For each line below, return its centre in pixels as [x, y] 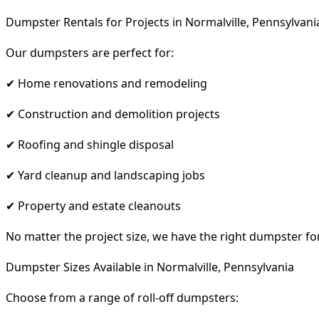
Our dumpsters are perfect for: [90, 52]
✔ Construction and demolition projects [113, 114]
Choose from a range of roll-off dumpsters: [122, 297]
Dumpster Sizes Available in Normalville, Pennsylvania [150, 267]
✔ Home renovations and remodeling [106, 83]
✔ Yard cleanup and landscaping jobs [105, 175]
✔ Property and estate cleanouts [93, 205]
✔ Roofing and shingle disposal [90, 144]
